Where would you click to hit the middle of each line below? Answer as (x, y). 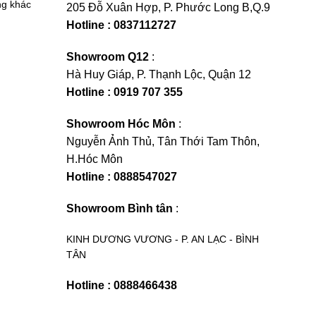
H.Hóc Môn (95, 159)
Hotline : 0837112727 (121, 25)
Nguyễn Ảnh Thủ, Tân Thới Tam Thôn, (163, 141)
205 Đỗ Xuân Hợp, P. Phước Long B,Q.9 (168, 7)
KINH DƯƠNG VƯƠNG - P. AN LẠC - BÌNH (163, 239)
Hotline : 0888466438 (122, 285)
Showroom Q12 (108, 57)
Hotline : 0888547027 (122, 177)
